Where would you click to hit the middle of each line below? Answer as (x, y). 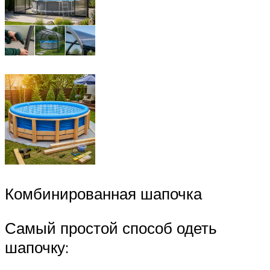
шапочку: (37, 247)
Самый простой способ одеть (111, 228)
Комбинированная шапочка (103, 193)
